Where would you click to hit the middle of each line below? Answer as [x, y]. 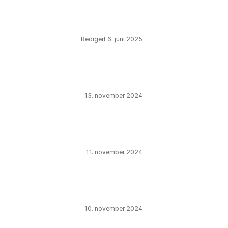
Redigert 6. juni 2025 [112, 39]
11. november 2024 [114, 152]
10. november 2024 [113, 208]
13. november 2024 [113, 95]
